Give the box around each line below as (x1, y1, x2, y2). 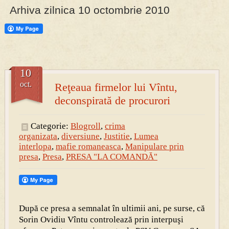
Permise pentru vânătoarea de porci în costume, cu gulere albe (14, 29, 213, 38)
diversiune (61, 131, 100, 142)
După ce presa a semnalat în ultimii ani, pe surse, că (18, 203, 205, 214)
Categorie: (30, 121, 71, 131)
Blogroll (70, 121, 101, 131)
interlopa (18, 142, 52, 152)
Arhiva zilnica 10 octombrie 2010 (9, 4, 170, 16)
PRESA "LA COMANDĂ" (65, 152, 157, 162)
